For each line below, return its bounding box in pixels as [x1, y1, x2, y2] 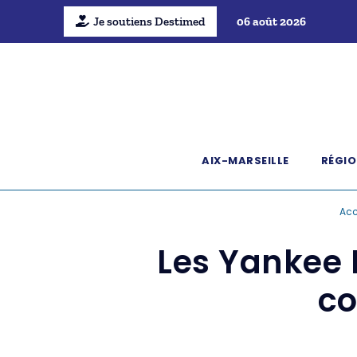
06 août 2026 [236, 14, 306, 29]
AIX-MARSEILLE [202, 153, 289, 168]
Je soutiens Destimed [92, 14, 205, 29]
